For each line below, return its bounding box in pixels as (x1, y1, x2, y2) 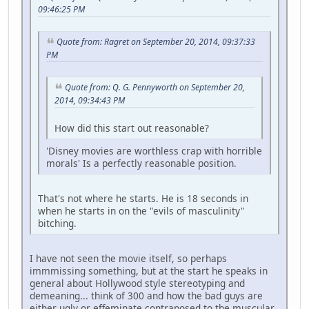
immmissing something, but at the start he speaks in (30, 263, 268, 277)
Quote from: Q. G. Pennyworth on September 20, (65, 81, 245, 94)
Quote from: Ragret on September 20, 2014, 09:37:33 (57, 36, 255, 48)
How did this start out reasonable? (54, 121, 209, 134)
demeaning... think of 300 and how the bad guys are (30, 288, 263, 302)
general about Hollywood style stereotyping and (30, 276, 245, 290)
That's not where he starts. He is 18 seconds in (38, 191, 248, 205)
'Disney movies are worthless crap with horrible (46, 143, 262, 157)
